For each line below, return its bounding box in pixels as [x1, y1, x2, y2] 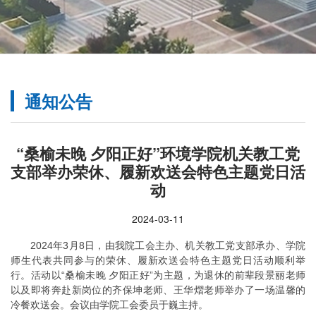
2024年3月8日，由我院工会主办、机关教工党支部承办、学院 [30, 240, 305, 252]
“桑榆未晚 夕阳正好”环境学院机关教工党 [16, 142, 300, 165]
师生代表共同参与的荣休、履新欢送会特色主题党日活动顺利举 [11, 255, 305, 267]
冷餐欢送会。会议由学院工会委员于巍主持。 [11, 299, 208, 311]
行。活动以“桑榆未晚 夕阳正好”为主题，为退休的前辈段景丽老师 [11, 269, 305, 281]
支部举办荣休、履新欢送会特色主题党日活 [11, 160, 305, 183]
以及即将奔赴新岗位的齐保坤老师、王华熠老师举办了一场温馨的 [11, 284, 305, 296]
